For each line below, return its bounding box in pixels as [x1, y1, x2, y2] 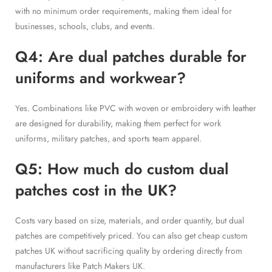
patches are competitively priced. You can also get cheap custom [15, 229, 248, 242]
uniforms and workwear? [15, 66, 186, 89]
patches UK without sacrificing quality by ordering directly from [15, 244, 242, 257]
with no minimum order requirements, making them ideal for [15, 4, 232, 17]
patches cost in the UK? [15, 178, 177, 201]
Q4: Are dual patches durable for [15, 45, 246, 67]
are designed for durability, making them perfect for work [15, 117, 221, 129]
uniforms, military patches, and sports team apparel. [15, 132, 202, 144]
